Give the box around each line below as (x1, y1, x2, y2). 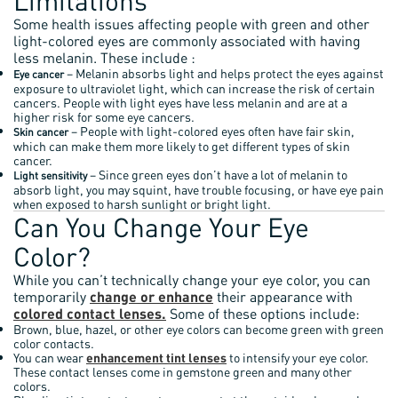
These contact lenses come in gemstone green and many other (13, 363, 352, 379)
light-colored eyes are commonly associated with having (13, 31, 361, 50)
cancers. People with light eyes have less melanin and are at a (13, 94, 347, 110)
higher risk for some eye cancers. (13, 108, 195, 124)
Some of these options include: (166, 304, 360, 322)
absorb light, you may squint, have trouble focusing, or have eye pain (13, 181, 384, 197)
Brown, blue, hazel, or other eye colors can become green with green (13, 321, 384, 337)
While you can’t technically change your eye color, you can (13, 270, 370, 289)
